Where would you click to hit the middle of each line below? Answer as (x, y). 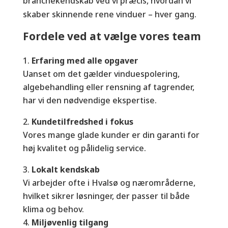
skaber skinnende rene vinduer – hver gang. (109, 14)
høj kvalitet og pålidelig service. (84, 148)
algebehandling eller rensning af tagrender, (108, 87)
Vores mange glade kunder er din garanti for (111, 135)
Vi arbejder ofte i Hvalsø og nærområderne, (109, 182)
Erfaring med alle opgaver (84, 60)
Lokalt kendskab (65, 169)
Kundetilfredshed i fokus (82, 121)
